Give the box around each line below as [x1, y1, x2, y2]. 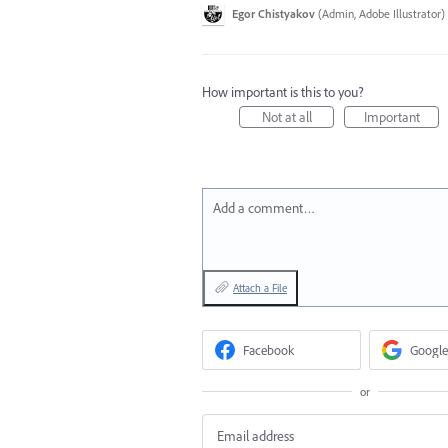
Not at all [261, 108, 312, 126]
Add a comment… [213, 199, 315, 217]
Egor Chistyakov [232, 6, 315, 21]
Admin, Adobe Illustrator [322, 6, 441, 21]
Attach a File [233, 281, 287, 295]
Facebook [243, 341, 295, 359]
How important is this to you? [202, 83, 364, 101]
